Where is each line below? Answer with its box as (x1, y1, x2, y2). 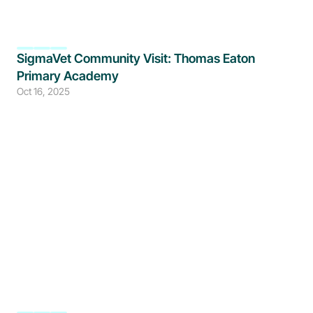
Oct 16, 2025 (17, 85, 70, 97)
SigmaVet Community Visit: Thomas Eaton (17, 51, 255, 66)
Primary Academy (17, 68, 122, 83)
